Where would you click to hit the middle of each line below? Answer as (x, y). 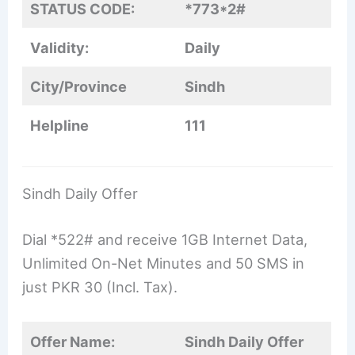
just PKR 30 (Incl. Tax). (100, 286)
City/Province (79, 86)
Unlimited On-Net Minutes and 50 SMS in (164, 263)
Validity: (60, 47)
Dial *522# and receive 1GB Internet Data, (165, 239)
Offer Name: (73, 341)
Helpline (60, 125)
